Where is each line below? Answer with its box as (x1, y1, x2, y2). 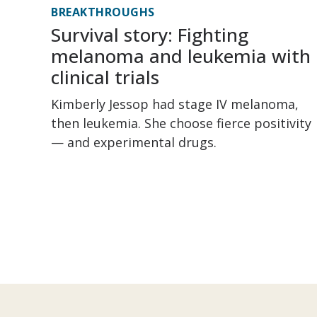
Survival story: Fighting (51, 22, 248, 47)
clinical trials (51, 64, 159, 90)
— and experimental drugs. (51, 134, 217, 151)
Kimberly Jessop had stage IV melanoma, (51, 96, 299, 113)
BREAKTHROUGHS (51, 4, 155, 20)
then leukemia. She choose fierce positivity (51, 115, 311, 132)
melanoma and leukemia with (51, 43, 311, 69)
